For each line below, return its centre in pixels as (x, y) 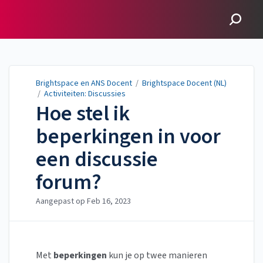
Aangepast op (61, 202)
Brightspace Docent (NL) (184, 83)
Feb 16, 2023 (109, 202)
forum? (69, 183)
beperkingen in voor (128, 137)
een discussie (97, 160)
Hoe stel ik (83, 114)
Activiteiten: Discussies (85, 94)
